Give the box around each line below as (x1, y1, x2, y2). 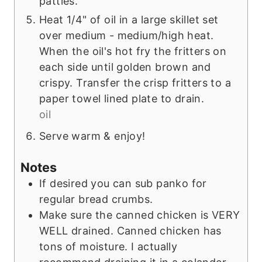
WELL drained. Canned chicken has (39, 224, 222, 237)
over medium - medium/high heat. (39, 29, 214, 42)
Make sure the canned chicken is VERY (39, 208, 240, 221)
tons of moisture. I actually (39, 240, 178, 253)
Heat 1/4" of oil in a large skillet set (39, 13, 219, 26)
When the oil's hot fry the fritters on (39, 44, 227, 57)
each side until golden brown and (39, 60, 211, 73)
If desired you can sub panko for (39, 177, 207, 189)
